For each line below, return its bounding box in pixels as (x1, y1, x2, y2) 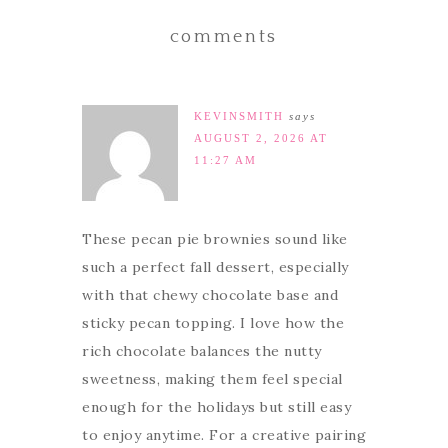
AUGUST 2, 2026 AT (194, 131, 328, 144)
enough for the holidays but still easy (82, 397, 351, 416)
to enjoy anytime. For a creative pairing (82, 425, 366, 444)
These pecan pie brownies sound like (82, 229, 348, 248)
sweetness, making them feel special (82, 369, 343, 388)
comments (169, 26, 279, 47)
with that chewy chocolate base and (82, 285, 338, 304)
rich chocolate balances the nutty (82, 341, 322, 360)
